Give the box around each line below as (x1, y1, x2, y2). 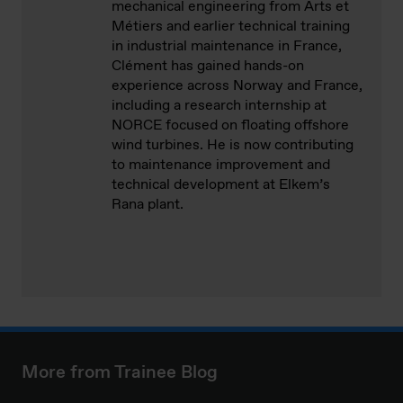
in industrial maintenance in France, (112, 37, 342, 57)
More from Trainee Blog (22, 361, 218, 386)
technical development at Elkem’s (112, 175, 330, 195)
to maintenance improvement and (112, 156, 330, 175)
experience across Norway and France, (112, 76, 363, 96)
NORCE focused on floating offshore (112, 116, 349, 136)
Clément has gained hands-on (112, 57, 304, 76)
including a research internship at (112, 96, 327, 116)
